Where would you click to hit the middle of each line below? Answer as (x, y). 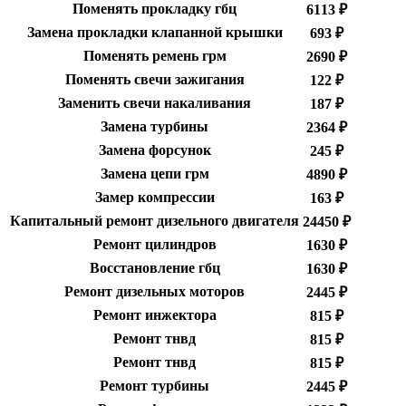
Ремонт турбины (155, 386)
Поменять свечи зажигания (155, 80)
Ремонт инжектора (155, 315)
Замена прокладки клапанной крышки (155, 33)
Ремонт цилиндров (155, 245)
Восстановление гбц (155, 268)
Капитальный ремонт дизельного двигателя (155, 221)
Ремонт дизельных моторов (155, 292)
